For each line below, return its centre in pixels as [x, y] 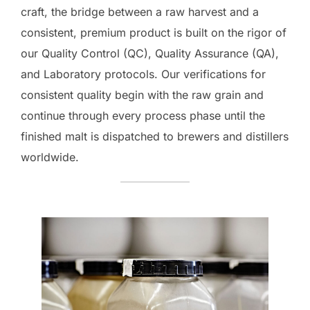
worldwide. [50, 157]
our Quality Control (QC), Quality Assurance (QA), [150, 53]
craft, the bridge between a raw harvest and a [140, 12]
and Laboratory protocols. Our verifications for [143, 74]
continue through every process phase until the [143, 116]
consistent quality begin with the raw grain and [142, 95]
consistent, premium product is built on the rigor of [154, 33]
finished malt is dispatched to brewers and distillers [155, 136]
